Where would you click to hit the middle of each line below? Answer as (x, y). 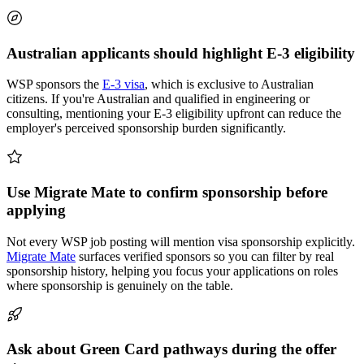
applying (36, 210)
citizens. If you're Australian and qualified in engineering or (158, 99)
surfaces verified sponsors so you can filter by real (205, 256)
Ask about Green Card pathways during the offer (171, 349)
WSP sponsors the (54, 84)
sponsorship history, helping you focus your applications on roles (172, 271)
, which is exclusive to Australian (229, 84)
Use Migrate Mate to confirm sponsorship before (167, 192)
